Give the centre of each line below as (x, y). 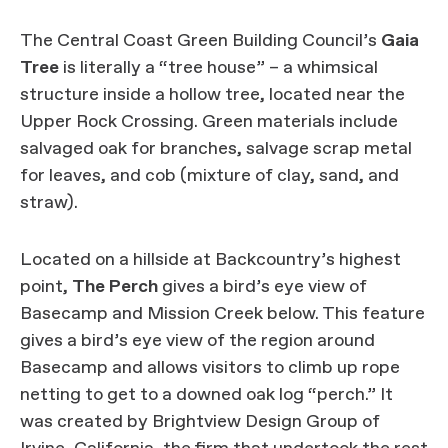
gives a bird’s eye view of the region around (197, 340)
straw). (51, 202)
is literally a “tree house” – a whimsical (218, 67)
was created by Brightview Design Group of (200, 421)
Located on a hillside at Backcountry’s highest (210, 259)
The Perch (115, 286)
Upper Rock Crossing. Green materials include (209, 121)
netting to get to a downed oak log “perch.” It (206, 394)
